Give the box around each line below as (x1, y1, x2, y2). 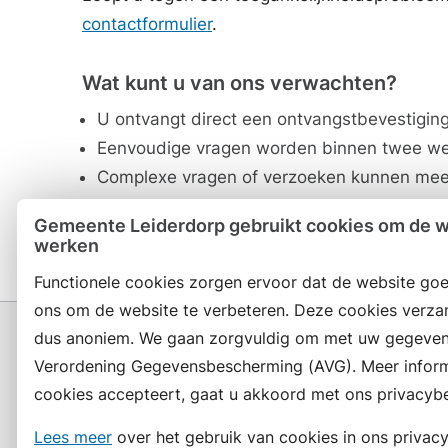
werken (34, 235, 99, 256)
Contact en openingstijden (111, 404, 369, 428)
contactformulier (82, 14, 212, 34)
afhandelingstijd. (97, 196, 236, 216)
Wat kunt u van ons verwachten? (82, 71, 397, 95)
